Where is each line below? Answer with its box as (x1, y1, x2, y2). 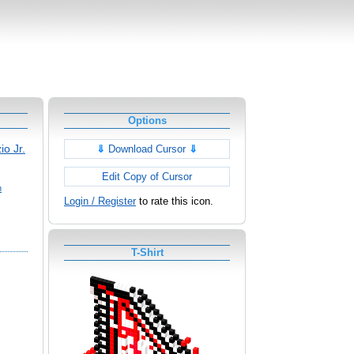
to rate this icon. (136, 195, 213, 208)
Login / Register (64, 195, 136, 208)
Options (127, 115, 167, 126)
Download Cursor (105, 143, 189, 156)
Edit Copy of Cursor (102, 171, 192, 183)
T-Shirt (130, 247, 164, 259)
